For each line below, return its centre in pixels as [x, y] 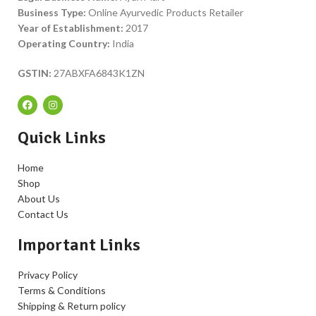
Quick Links [62, 138]
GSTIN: [35, 73]
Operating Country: [64, 43]
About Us [39, 199]
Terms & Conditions [62, 290]
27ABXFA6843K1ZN [98, 73]
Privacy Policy [48, 275]
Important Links [79, 245]
